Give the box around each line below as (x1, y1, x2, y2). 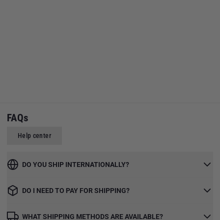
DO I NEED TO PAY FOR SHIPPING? (22, 187, 130, 195)
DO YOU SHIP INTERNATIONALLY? (22, 161, 129, 169)
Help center (18, 132, 51, 140)
